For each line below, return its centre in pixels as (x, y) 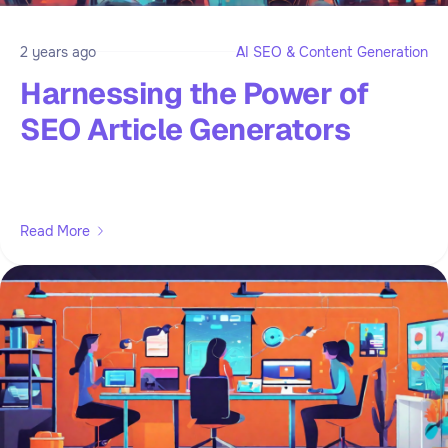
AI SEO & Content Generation (332, 51)
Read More (55, 230)
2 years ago (58, 51)
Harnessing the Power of (194, 93)
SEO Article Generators (185, 129)
